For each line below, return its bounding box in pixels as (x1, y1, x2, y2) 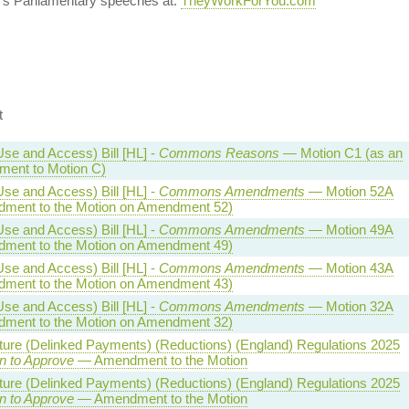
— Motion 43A (304, 260, 393, 276)
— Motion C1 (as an (278, 145, 403, 161)
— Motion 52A (304, 184, 393, 199)
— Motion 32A (304, 299, 393, 314)
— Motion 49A (304, 222, 393, 237)
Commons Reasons (158, 145, 279, 161)
